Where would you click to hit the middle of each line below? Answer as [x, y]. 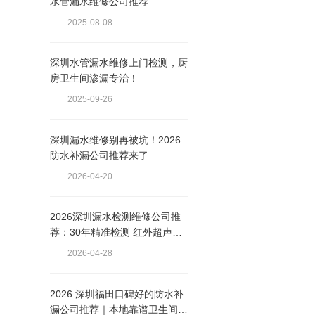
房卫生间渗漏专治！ [94, 78]
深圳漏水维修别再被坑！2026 [115, 140]
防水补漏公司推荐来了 [99, 155]
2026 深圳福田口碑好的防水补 [116, 294]
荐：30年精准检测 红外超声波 [116, 232]
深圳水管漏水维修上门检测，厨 [118, 63]
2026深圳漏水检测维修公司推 [115, 217]
